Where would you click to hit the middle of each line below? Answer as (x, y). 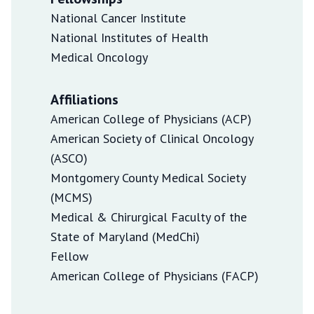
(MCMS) (71, 197)
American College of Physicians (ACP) (151, 118)
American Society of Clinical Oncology (152, 138)
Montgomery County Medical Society (148, 177)
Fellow (69, 256)
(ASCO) (69, 158)
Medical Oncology (99, 57)
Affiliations (84, 99)
